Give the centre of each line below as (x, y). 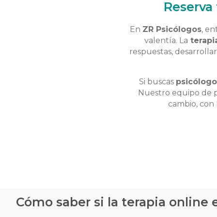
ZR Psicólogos (172, 29)
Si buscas (157, 82)
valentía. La (166, 40)
